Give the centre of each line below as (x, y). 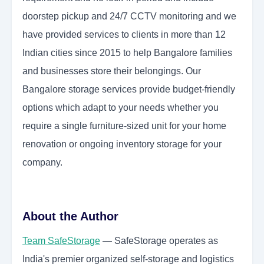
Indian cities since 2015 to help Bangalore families (127, 53)
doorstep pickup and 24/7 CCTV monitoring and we (129, 16)
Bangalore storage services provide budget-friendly (129, 90)
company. (42, 163)
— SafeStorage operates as (159, 241)
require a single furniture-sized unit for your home (124, 126)
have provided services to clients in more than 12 (124, 35)
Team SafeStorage (61, 241)
